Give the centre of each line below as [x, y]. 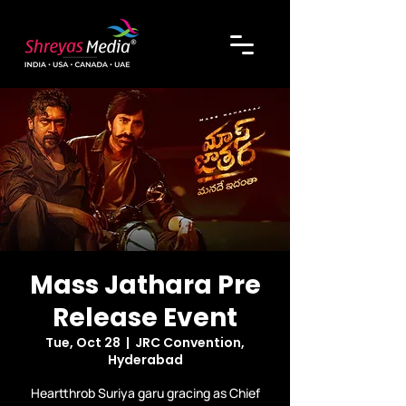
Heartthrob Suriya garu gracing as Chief [145, 393]
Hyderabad [145, 360]
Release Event [145, 318]
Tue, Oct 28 [83, 343]
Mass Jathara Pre [145, 285]
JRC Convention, [190, 343]
